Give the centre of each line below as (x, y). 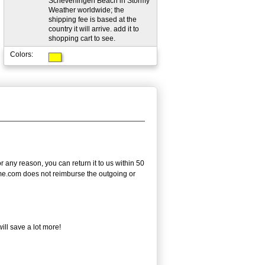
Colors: (22, 54)
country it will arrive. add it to (94, 29)
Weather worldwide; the (86, 10)
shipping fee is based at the (93, 19)
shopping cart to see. (82, 38)
